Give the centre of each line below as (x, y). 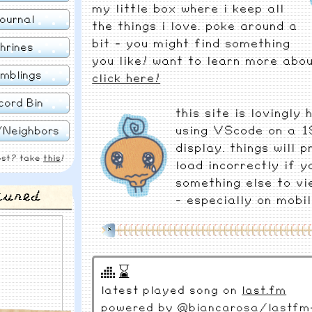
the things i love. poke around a (195, 26)
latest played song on (172, 290)
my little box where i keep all (188, 9)
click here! (126, 78)
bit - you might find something (192, 44)
